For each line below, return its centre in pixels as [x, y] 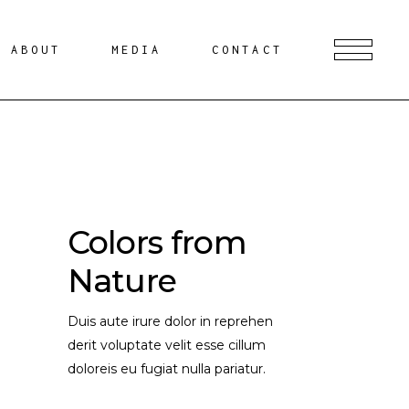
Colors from [157, 242]
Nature [122, 281]
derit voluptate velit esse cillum [166, 345]
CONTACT [247, 50]
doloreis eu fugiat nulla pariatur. [166, 369]
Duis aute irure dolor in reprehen [170, 321]
